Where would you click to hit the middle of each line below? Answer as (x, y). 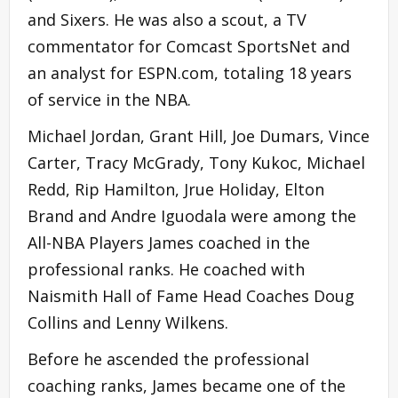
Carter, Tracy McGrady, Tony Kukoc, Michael (196, 162)
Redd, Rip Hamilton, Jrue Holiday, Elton (176, 189)
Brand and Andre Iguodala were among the (192, 215)
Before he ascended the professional (168, 358)
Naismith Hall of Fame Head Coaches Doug (191, 295)
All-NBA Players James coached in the (169, 242)
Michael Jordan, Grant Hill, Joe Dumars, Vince (199, 135)
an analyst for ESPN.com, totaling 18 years (190, 72)
